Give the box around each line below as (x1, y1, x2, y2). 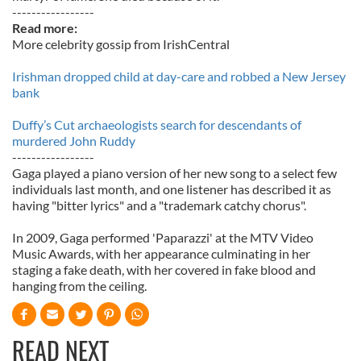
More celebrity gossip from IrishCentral (12, 36, 230, 52)
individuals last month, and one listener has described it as (12, 181, 331, 197)
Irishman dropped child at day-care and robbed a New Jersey (12, 68, 346, 84)
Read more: (12, 20, 77, 35)
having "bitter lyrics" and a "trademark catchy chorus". (12, 197, 306, 213)
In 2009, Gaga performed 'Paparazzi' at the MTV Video (12, 230, 313, 245)
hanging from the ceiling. (12, 278, 147, 293)
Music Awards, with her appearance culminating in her (12, 246, 310, 261)
